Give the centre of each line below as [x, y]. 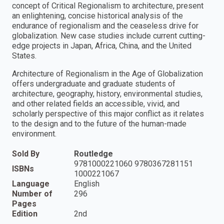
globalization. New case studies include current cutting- [109, 36]
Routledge [93, 154]
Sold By [26, 154]
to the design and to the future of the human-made [99, 124]
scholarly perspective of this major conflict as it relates [108, 114]
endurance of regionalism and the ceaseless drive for [105, 26]
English [87, 184]
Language [31, 184]
